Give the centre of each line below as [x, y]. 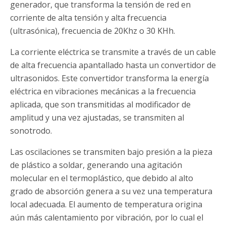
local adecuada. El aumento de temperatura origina [106, 205]
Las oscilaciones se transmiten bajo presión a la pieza [111, 152]
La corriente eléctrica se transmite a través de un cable [113, 52]
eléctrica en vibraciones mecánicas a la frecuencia [103, 92]
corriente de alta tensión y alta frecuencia [88, 18]
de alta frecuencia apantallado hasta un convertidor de [113, 65]
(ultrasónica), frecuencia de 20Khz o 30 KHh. [93, 31]
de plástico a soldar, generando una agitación [96, 165]
